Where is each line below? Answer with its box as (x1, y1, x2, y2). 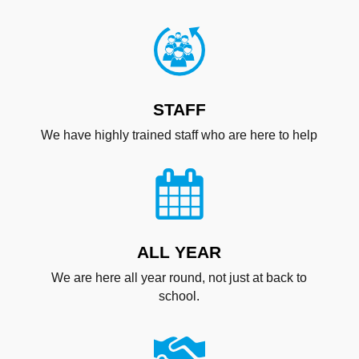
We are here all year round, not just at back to (51, 270, 308, 284)
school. (159, 288, 200, 303)
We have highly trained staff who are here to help (41, 127, 318, 142)
